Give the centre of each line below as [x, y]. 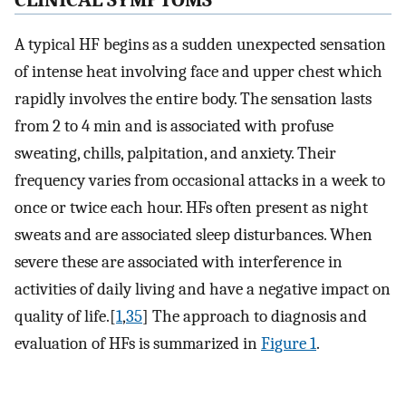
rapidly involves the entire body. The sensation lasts [193, 99]
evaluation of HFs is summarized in [138, 344]
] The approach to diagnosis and [255, 317]
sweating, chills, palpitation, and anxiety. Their [175, 154]
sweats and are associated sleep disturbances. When [193, 235]
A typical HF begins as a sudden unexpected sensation [200, 45]
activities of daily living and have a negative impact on [203, 290]
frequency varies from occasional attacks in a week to [200, 181]
